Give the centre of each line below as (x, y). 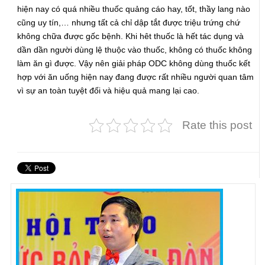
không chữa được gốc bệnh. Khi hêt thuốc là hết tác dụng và (131, 36)
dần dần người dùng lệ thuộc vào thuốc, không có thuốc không (135, 49)
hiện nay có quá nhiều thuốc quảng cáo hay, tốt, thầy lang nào (134, 9)
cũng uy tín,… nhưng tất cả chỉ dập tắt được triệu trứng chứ (129, 22)
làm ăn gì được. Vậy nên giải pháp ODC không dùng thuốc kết (134, 63)
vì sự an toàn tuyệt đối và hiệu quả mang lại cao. (109, 90)
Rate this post (217, 125)
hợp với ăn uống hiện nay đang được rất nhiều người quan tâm (136, 77)
